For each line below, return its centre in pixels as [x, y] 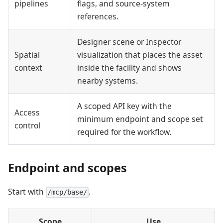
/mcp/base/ [67, 192]
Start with [27, 192]
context [28, 68]
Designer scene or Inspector [129, 42]
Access [27, 113]
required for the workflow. [124, 132]
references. [98, 17]
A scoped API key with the [124, 106]
